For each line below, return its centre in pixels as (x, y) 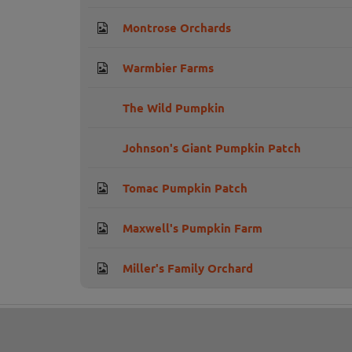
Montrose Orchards (177, 28)
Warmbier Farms (168, 68)
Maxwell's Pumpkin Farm (192, 228)
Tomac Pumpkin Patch (185, 188)
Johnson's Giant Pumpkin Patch (212, 148)
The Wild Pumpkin (174, 108)
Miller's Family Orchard (188, 268)
